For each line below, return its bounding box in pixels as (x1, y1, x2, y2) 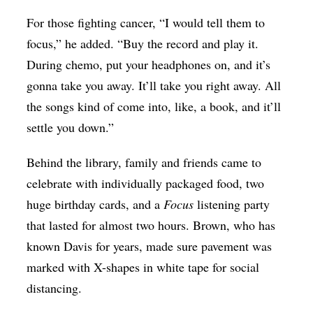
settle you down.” (27, 119, 115, 136)
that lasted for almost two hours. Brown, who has (27, 217, 276, 234)
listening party (194, 196, 270, 213)
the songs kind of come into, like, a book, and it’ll (27, 98, 282, 115)
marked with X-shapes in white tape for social (27, 259, 260, 276)
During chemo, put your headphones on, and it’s (27, 56, 271, 73)
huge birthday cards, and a (27, 196, 164, 213)
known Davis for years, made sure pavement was (27, 238, 272, 255)
